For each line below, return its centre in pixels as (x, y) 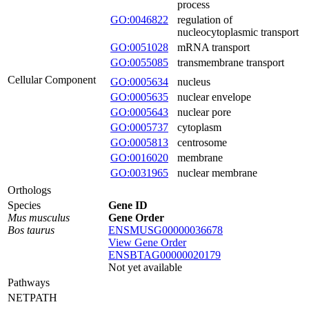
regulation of (205, 20)
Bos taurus (31, 230)
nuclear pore (204, 112)
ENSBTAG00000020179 (165, 255)
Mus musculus (39, 218)
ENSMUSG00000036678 (166, 230)
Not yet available (145, 267)
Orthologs (29, 190)
